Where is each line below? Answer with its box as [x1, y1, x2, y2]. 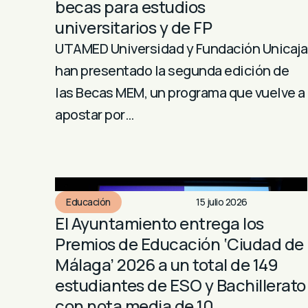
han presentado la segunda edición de [55, 61, 289, 80]
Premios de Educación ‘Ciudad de [55, 232, 304, 255]
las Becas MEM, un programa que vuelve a [55, 83, 305, 102]
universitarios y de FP [55, 16, 212, 39]
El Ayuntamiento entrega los [55, 211, 264, 234]
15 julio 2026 [196, 195, 247, 208]
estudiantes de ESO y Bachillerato [55, 273, 306, 296]
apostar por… [55, 105, 133, 124]
